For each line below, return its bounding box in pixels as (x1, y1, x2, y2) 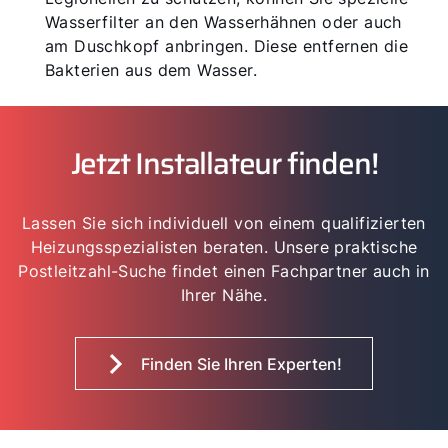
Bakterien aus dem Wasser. (45, 60, 257, 80)
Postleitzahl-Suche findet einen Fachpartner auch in (18, 261, 430, 281)
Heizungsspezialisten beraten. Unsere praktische (30, 237, 418, 257)
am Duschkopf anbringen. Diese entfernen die (45, 36, 409, 56)
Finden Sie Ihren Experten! (141, 354, 342, 374)
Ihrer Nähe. (180, 285, 268, 305)
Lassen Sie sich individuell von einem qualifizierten (22, 213, 426, 233)
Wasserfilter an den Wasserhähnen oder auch (45, 12, 402, 32)
